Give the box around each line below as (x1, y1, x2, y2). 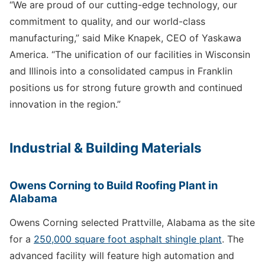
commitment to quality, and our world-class (9, 15, 205, 28)
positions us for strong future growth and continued (9, 82, 243, 94)
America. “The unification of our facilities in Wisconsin (9, 49, 250, 61)
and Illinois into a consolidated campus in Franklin (9, 65, 232, 77)
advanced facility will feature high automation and (9, 250, 234, 262)
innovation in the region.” (9, 98, 121, 111)
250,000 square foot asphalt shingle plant (34, 233, 222, 245)
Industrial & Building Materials (9, 140, 202, 156)
